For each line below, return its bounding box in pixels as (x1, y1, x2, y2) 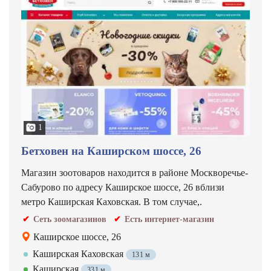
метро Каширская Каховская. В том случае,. (21, 197, 202, 207)
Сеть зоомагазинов (33, 215, 106, 224)
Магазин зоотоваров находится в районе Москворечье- (21, 168, 248, 178)
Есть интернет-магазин (125, 215, 214, 224)
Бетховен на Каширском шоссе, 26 (21, 145, 201, 157)
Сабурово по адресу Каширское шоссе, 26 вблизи (21, 182, 224, 192)
